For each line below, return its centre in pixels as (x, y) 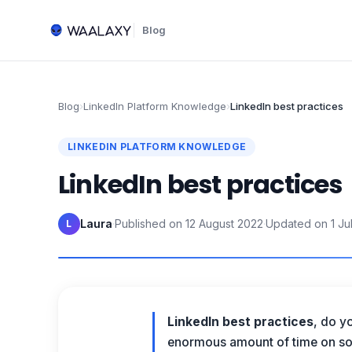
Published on (148, 224)
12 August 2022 (224, 224)
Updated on (297, 224)
